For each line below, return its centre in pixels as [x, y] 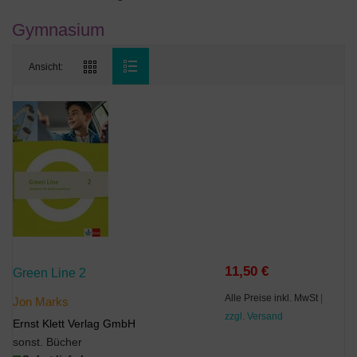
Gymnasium [58, 30]
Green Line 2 [49, 273]
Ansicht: [46, 67]
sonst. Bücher [47, 342]
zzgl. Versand [254, 316]
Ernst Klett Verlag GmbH [74, 324]
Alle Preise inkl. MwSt [273, 298]
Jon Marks [41, 302]
